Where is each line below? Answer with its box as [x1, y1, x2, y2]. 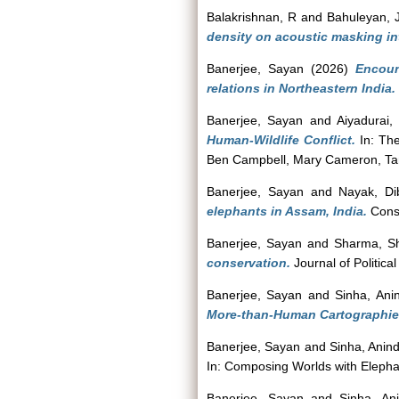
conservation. [207, 256, 290, 270]
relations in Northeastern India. [207, 81, 395, 95]
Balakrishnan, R [207, 10, 297, 24]
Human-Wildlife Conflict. [207, 133, 355, 147]
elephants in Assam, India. [207, 204, 367, 218]
